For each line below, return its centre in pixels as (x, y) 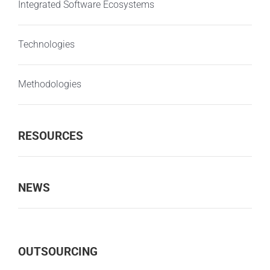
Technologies (46, 45)
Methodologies (49, 84)
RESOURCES (50, 136)
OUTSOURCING (58, 252)
